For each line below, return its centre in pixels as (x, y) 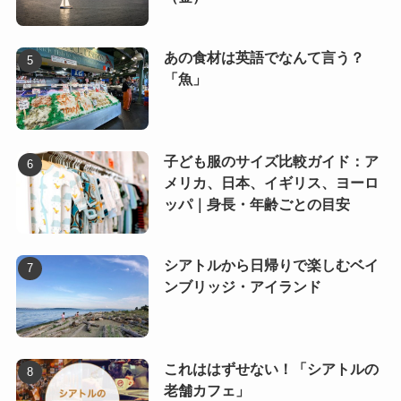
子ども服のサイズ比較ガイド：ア (271, 162)
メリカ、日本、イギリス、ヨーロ (271, 183)
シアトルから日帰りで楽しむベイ (271, 266)
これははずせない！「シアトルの (271, 369)
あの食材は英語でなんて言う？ (264, 58)
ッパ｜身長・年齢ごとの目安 (256, 205)
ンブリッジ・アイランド (242, 287)
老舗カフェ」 (206, 390)
